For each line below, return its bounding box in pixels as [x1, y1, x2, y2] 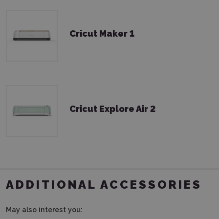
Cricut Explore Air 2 [69, 104, 155, 114]
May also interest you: [6, 205, 83, 214]
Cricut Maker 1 [69, 28, 134, 39]
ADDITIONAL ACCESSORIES [6, 177, 202, 192]
